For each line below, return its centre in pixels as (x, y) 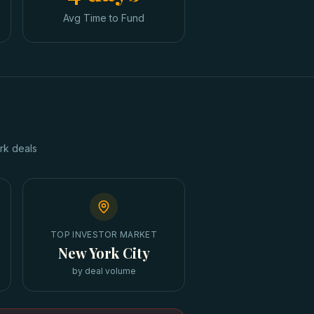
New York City (104, 253)
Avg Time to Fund (104, 18)
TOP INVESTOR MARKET (104, 234)
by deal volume (104, 271)
